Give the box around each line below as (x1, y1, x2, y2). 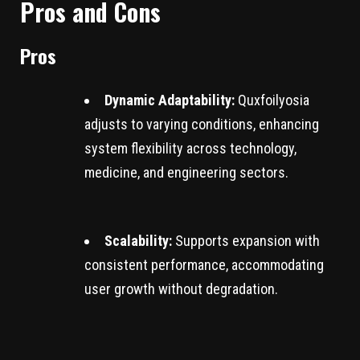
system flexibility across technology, (84, 140, 297, 157)
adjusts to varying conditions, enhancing (84, 116, 319, 133)
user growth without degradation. (84, 280, 278, 298)
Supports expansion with (172, 232, 320, 250)
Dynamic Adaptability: (104, 92, 235, 109)
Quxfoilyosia (235, 92, 309, 109)
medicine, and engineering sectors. (84, 164, 288, 182)
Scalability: (104, 232, 172, 250)
